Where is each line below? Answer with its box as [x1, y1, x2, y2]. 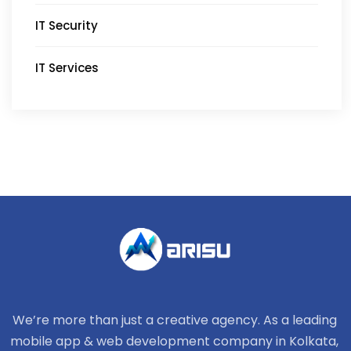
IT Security [35, 16, 98, 34]
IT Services [35, 59, 99, 76]
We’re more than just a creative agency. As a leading [12, 310, 337, 329]
